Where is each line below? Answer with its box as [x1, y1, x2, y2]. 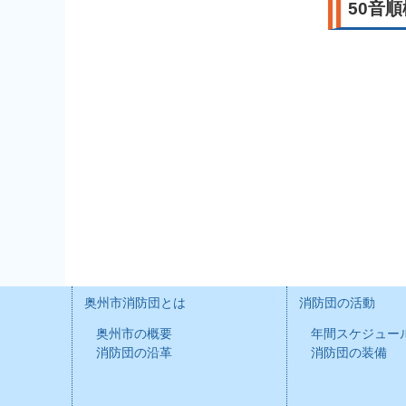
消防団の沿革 [95, 345, 172, 361]
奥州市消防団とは [83, 295, 186, 311]
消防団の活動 [298, 295, 375, 311]
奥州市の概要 [95, 326, 172, 342]
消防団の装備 [310, 345, 387, 361]
